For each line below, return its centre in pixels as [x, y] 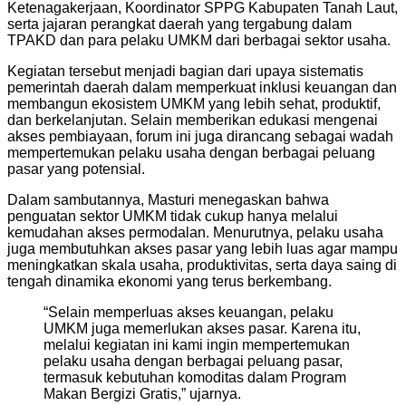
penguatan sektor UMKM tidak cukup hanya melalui [173, 216]
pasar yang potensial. [76, 169]
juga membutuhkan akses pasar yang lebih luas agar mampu [203, 248]
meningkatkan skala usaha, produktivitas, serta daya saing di [202, 265]
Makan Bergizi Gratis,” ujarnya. [142, 393]
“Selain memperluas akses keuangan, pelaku [188, 312]
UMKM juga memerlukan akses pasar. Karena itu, [202, 328]
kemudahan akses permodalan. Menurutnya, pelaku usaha [195, 232]
